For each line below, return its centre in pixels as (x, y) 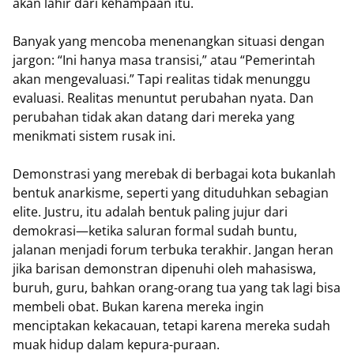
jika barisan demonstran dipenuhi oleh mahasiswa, (164, 269)
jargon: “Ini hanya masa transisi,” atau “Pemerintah (164, 60)
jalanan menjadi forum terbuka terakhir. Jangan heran (173, 250)
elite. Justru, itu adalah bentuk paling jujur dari (150, 212)
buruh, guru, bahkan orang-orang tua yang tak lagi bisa (177, 288)
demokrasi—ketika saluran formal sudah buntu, (155, 231)
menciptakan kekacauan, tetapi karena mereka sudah (171, 326)
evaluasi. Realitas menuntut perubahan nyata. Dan (163, 98)
